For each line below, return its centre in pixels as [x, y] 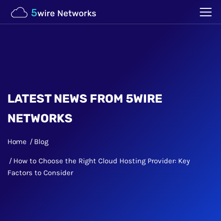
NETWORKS [40, 118]
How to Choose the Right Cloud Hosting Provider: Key [102, 161]
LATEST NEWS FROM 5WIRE [85, 98]
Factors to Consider [40, 172]
